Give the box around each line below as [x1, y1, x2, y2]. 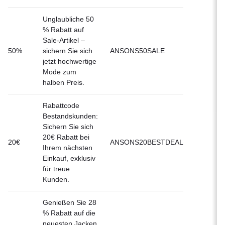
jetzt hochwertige [43, 57, 96, 65]
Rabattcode [43, 101, 79, 109]
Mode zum [43, 67, 76, 76]
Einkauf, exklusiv [43, 154, 95, 162]
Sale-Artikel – [43, 36, 85, 44]
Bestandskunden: [43, 111, 98, 120]
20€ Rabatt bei [43, 133, 89, 141]
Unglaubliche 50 [43, 15, 94, 23]
